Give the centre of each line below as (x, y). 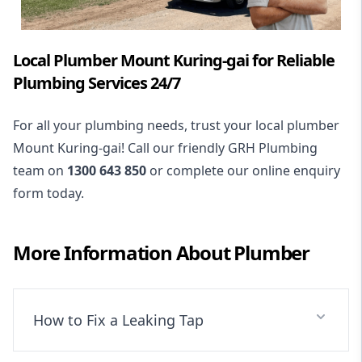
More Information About (124, 253)
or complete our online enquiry (243, 171)
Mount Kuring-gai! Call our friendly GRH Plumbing (165, 148)
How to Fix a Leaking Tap (118, 320)
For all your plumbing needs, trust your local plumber (176, 126)
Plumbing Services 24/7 (97, 83)
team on (40, 171)
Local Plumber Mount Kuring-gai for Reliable (174, 61)
